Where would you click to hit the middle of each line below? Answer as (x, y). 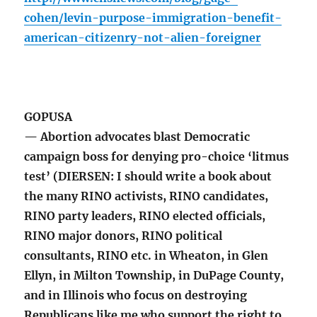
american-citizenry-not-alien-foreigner (143, 38)
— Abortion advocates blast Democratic (137, 137)
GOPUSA (48, 117)
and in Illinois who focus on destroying (136, 295)
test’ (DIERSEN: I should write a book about (148, 177)
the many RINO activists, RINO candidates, (146, 196)
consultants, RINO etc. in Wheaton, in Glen (146, 256)
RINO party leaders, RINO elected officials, (145, 216)
